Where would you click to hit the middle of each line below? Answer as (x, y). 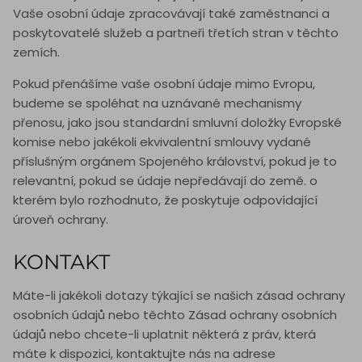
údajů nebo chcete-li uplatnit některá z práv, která (164, 335)
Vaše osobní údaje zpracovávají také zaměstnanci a (171, 14)
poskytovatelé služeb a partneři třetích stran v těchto (176, 33)
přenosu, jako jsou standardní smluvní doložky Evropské (177, 123)
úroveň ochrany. (61, 220)
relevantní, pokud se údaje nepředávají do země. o (165, 181)
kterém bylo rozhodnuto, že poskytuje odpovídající (165, 200)
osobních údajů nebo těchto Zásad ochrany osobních (175, 315)
